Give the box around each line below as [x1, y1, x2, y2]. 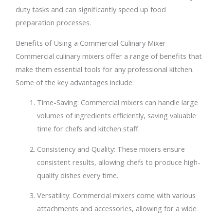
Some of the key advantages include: [16, 77, 134, 87]
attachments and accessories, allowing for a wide [37, 203, 197, 214]
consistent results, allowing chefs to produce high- [37, 157, 201, 167]
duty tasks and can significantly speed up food [16, 4, 166, 15]
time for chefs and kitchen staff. [37, 124, 140, 134]
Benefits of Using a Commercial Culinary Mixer [16, 37, 166, 48]
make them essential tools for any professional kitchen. [16, 64, 194, 74]
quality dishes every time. [37, 170, 119, 180]
